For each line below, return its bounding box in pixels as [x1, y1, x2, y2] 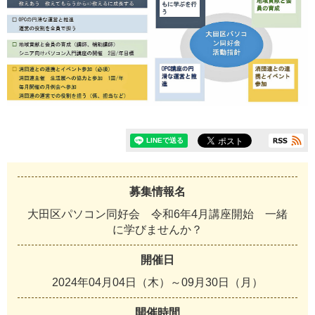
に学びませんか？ [112, 223, 202, 236]
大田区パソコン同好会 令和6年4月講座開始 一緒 [27, 207, 288, 220]
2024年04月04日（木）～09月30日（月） [52, 276, 263, 288]
